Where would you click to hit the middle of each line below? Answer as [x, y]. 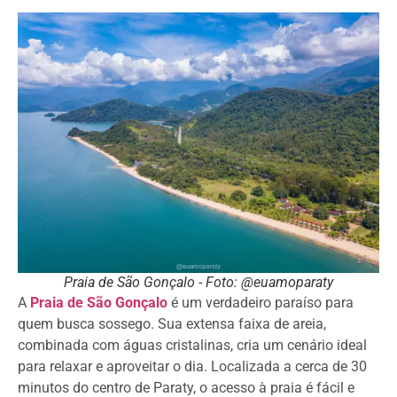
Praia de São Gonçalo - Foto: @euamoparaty [198, 283]
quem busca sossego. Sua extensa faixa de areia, [172, 324]
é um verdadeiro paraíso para [261, 303]
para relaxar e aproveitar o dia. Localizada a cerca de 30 [192, 367]
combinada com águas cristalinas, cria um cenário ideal [192, 346]
